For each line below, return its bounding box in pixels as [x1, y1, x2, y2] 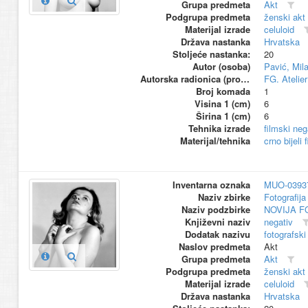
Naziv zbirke [197, 190, 250, 204]
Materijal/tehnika [179, 134, 250, 148]
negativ [263, 215, 293, 229]
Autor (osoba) [192, 60, 250, 74]
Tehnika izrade [188, 122, 250, 135]
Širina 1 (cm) [195, 109, 250, 123]
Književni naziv [184, 215, 250, 229]
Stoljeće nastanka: [172, 47, 250, 61]
